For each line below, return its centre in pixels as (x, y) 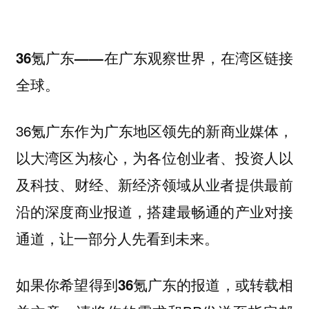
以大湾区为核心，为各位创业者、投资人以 (154, 157)
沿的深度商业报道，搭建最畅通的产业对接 (154, 211)
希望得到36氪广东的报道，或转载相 (177, 284)
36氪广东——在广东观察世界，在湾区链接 (154, 58)
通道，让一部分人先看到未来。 (117, 238)
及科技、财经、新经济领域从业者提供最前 (154, 184)
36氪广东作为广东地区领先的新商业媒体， (154, 130)
